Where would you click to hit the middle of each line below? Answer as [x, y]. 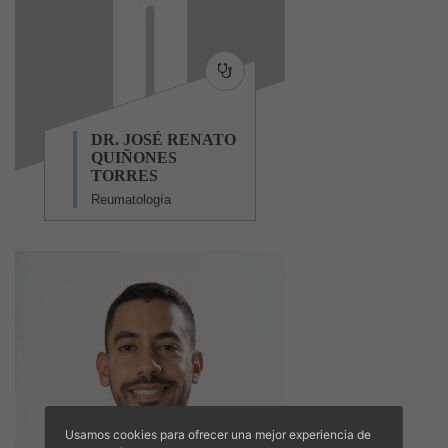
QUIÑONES [134, 158]
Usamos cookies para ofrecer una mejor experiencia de [217, 434]
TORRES [124, 176]
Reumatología [131, 200]
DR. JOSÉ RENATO [163, 140]
